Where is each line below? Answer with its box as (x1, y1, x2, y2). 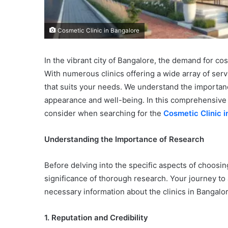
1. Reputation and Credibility (44, 213, 148, 222)
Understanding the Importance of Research (44, 134, 204, 144)
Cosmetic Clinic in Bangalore (56, 27, 139, 34)
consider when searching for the (44, 108, 163, 118)
